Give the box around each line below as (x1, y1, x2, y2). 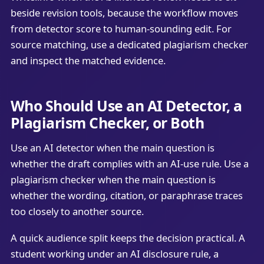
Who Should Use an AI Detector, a (10, 95, 242, 116)
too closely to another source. (10, 204, 144, 218)
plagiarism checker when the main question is (10, 173, 216, 186)
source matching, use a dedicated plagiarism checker (10, 37, 248, 51)
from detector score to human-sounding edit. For (10, 21, 232, 35)
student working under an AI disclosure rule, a (10, 247, 219, 261)
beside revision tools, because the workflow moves (10, 5, 238, 19)
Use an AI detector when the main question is (10, 141, 214, 154)
